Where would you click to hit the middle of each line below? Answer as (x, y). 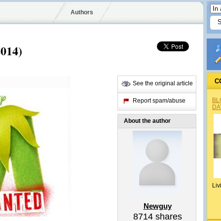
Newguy (157, 206)
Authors (82, 12)
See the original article (163, 83)
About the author (147, 121)
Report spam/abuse (159, 101)
